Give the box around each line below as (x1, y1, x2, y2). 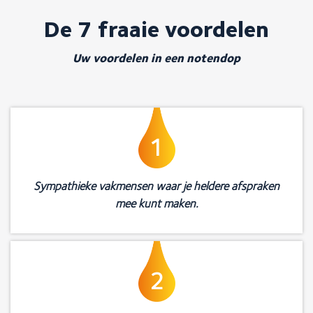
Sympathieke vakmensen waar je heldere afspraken (34, 179, 279, 194)
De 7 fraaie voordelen (44, 15, 269, 43)
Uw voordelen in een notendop (73, 51, 240, 66)
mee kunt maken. (115, 196, 198, 211)
